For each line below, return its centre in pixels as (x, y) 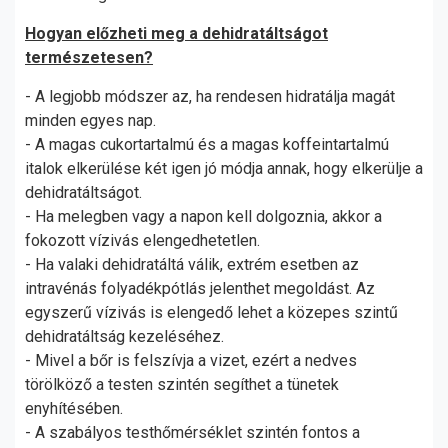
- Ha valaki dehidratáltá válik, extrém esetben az (192, 264)
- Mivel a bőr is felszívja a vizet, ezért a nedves (191, 360)
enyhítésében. (74, 408)
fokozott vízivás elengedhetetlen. (144, 240)
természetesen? (89, 57)
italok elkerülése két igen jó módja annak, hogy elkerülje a (224, 168)
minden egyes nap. (92, 120)
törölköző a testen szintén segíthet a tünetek (182, 384)
